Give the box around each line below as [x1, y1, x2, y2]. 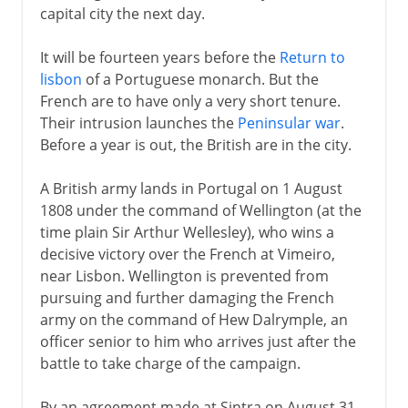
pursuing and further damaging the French [39, 287, 334, 308]
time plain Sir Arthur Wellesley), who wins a [39, 221, 334, 242]
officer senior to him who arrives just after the [39, 331, 356, 352]
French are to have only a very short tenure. [39, 90, 341, 111]
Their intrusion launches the [39, 112, 238, 133]
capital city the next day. [39, 3, 205, 24]
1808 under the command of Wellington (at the [39, 199, 362, 220]
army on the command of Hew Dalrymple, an [39, 309, 348, 330]
